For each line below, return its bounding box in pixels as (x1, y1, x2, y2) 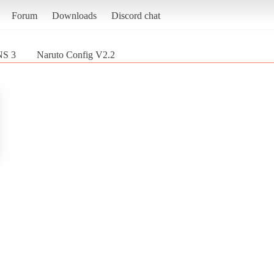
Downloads (51, 10, 97, 21)
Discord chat (111, 10, 160, 21)
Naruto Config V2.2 (37, 49, 115, 60)
